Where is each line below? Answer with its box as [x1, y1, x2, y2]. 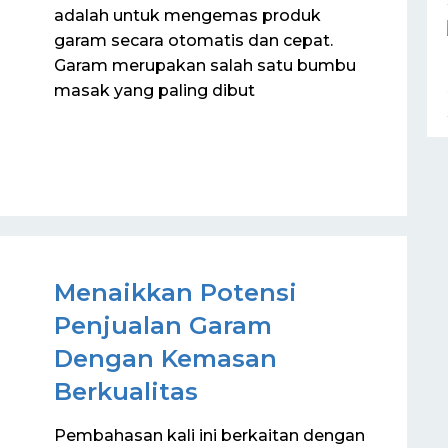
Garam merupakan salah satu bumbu [54, 55, 356, 75]
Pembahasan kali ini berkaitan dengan [54, 426, 365, 445]
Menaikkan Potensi [54, 278, 297, 307]
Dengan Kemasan [54, 344, 277, 373]
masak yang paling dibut [54, 80, 255, 100]
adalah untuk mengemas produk [54, 5, 321, 25]
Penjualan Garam [54, 311, 272, 340]
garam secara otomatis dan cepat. [54, 30, 333, 50]
